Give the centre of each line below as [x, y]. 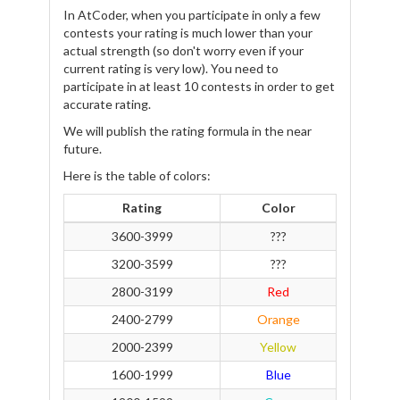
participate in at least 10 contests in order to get [199, 86]
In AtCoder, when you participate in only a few [192, 15]
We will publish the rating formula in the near [187, 131]
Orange [278, 319]
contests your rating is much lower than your [188, 33]
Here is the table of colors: [137, 175]
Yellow [278, 347]
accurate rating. [107, 104]
